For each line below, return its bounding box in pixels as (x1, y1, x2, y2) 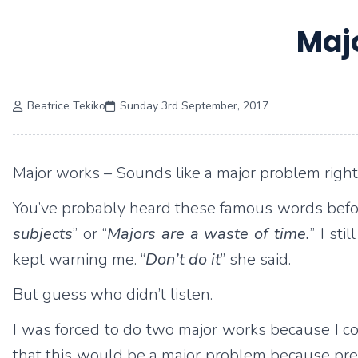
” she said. (221, 249, 291, 270)
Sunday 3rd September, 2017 (120, 98, 268, 113)
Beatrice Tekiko (27, 98, 105, 113)
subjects (13, 223, 73, 245)
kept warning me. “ (13, 249, 145, 270)
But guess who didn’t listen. (13, 284, 213, 305)
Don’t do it (145, 249, 221, 270)
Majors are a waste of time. (107, 223, 310, 245)
